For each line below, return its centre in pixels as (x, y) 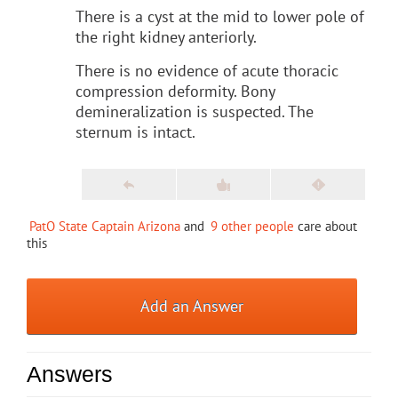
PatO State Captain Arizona (105, 226)
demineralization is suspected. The (195, 111)
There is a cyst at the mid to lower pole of (220, 16)
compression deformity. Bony (175, 91)
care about (326, 226)
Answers (70, 374)
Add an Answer (192, 306)
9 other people (252, 226)
